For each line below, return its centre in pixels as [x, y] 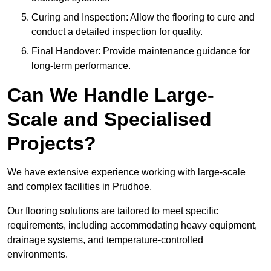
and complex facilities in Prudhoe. [80, 187]
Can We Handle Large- [111, 95]
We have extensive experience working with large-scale [126, 172]
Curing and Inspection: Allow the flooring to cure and [143, 18]
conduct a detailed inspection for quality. [117, 32]
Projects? [52, 144]
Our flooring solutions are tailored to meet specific [113, 211]
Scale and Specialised [109, 119]
